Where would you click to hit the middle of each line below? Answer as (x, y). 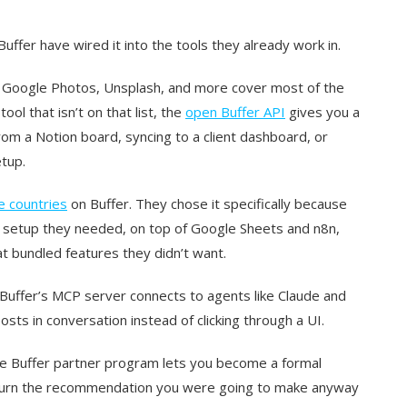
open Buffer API (235, 112)
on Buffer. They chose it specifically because (207, 204)
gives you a (323, 112)
